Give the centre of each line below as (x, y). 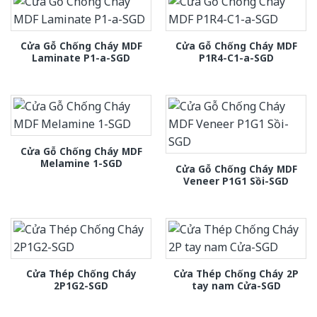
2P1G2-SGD (81, 286)
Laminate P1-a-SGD (81, 58)
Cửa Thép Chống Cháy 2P (236, 274)
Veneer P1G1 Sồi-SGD (236, 180)
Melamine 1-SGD (81, 163)
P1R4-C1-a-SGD (236, 58)
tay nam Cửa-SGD (236, 286)
